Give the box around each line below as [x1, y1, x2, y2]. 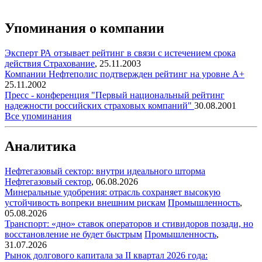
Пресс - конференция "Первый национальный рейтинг [5, 89, 225, 100]
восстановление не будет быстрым [5, 229, 142, 240]
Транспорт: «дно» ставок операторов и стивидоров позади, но [5, 219, 253, 229]
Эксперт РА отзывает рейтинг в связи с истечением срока [5, 47, 236, 58]
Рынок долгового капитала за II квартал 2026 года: [5, 250, 208, 261]
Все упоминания [5, 111, 71, 121]
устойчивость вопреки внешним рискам [5, 198, 166, 208]
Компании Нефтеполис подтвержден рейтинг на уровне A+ [5, 68, 244, 79]
